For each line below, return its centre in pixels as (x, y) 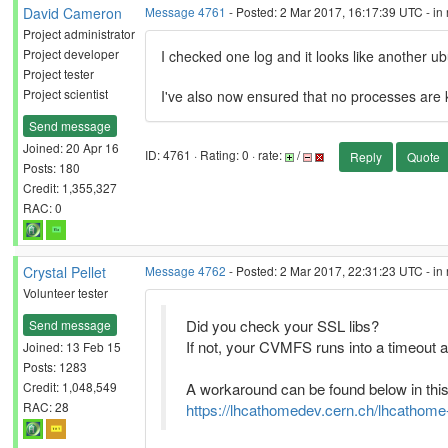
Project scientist (65, 93)
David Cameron (72, 13)
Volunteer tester (65, 292)
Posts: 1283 (55, 366)
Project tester (58, 73)
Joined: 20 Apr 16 (71, 147)
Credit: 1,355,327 (70, 187)
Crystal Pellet (64, 272)
